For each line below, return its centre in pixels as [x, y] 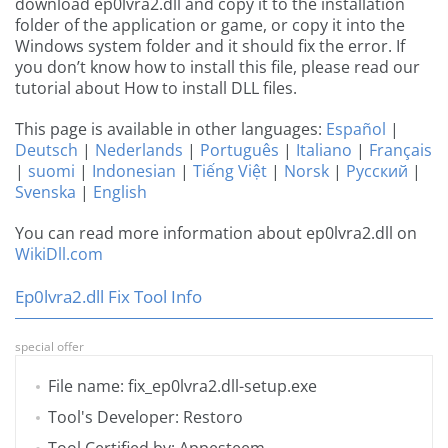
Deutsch [46, 150]
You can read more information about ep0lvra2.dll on [216, 233]
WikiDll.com [59, 254]
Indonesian [134, 171]
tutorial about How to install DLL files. [156, 88]
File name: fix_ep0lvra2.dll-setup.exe [182, 386]
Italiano [324, 150]
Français [400, 150]
